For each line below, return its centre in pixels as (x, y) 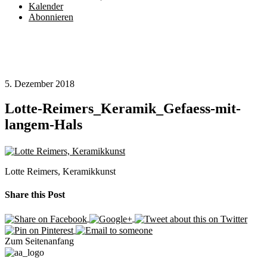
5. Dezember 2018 (40, 83)
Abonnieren (51, 17)
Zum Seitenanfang (39, 241)
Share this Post (35, 194)
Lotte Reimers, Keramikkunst (60, 171)
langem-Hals (44, 125)
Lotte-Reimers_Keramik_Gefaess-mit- (123, 109)
